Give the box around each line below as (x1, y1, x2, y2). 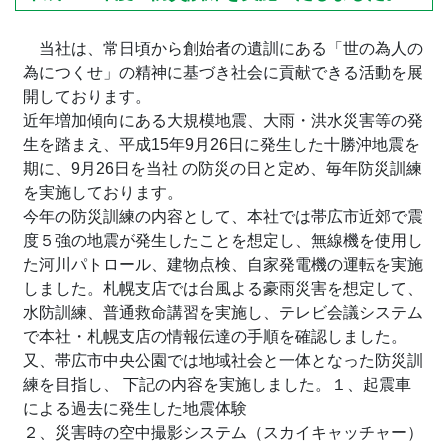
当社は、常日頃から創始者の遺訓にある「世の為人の (23, 39, 423, 57)
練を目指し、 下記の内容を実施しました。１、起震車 (23, 375, 411, 393)
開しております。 (23, 87, 151, 105)
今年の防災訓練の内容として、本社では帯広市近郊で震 (23, 207, 423, 225)
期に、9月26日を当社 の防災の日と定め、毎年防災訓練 (23, 159, 422, 177)
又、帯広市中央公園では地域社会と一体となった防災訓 (23, 351, 423, 369)
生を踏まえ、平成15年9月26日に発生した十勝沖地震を (23, 135, 420, 153)
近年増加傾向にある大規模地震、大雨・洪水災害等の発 (23, 111, 423, 129)
